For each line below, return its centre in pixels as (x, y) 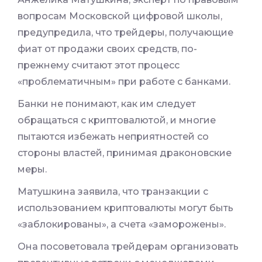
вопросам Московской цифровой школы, (120, 16)
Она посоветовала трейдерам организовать (128, 247)
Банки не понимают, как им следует (107, 104)
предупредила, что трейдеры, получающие (125, 33)
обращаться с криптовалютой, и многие (117, 120)
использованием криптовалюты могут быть (125, 208)
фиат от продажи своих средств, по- (107, 49)
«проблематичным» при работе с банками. (124, 82)
